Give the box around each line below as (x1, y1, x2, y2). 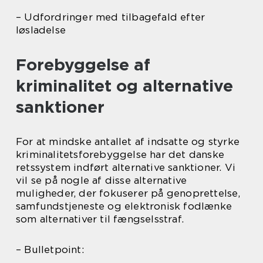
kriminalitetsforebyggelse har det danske (16, 148, 225, 160)
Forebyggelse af (16, 54, 150, 75)
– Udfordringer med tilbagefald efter (16, 11, 205, 23)
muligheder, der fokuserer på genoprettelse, (16, 187, 241, 199)
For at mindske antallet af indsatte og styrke (16, 135, 240, 147)
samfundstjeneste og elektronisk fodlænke (16, 200, 232, 212)
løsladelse (16, 23, 66, 36)
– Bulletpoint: (16, 243, 84, 255)
